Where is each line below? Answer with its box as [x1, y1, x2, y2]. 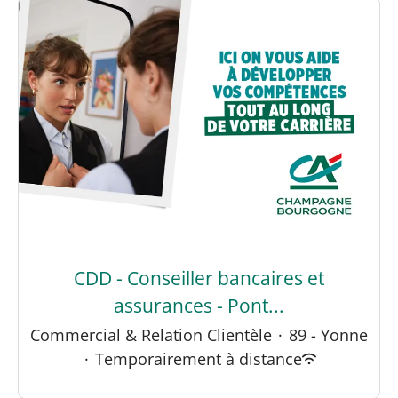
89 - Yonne [289, 323, 368, 346]
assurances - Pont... [114, 292, 284, 318]
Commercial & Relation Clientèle [30, 323, 272, 346]
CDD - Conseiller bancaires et [74, 265, 324, 291]
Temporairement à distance [94, 347, 302, 370]
